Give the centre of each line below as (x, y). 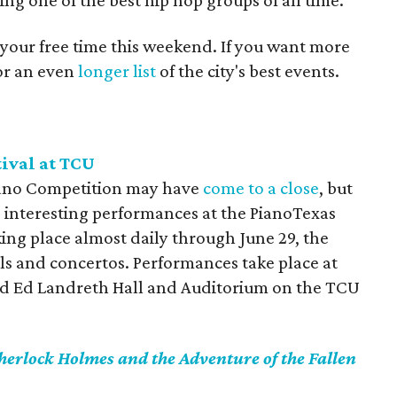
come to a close (261, 188)
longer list (117, 71)
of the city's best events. (248, 71)
